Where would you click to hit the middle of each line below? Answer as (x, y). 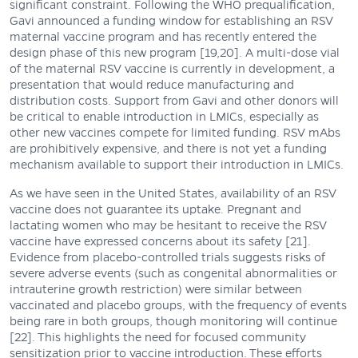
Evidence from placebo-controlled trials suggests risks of (167, 257)
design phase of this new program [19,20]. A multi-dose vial (175, 52)
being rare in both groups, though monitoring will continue (173, 321)
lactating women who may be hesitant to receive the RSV (168, 225)
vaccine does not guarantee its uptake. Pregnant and (155, 209)
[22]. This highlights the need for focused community (158, 337)
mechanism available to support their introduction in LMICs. (178, 164)
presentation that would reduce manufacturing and (152, 84)
